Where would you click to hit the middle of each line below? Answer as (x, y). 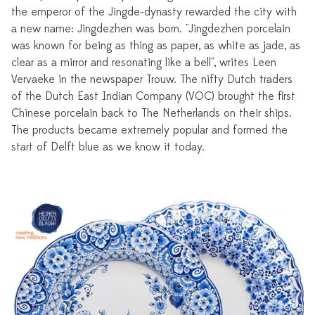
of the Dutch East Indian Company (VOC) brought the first (153, 97)
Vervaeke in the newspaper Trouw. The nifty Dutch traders (152, 80)
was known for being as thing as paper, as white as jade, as (156, 46)
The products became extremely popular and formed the (149, 130)
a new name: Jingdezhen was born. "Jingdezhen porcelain (151, 29)
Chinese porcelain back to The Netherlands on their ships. (152, 114)
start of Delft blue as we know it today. (108, 147)
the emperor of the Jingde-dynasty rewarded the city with (154, 12)
